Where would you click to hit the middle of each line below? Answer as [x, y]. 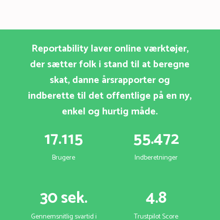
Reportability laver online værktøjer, [110, 49]
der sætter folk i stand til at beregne [110, 65]
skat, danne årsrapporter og [110, 81]
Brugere [64, 158]
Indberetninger [156, 158]
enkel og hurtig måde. [110, 112]
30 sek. [64, 199]
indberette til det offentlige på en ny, [110, 96]
